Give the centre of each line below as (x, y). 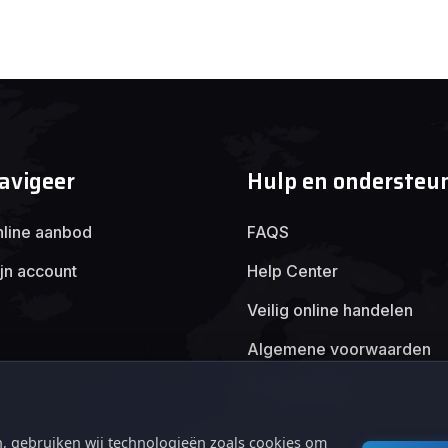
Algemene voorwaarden (338, 349)
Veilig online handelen (329, 310)
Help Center (292, 271)
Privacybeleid (298, 388)
